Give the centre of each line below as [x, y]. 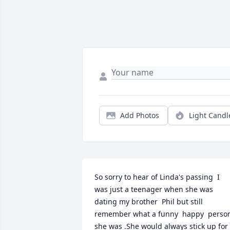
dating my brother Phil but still [149, 202]
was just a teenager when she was [154, 189]
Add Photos [140, 116]
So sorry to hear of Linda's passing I [157, 177]
